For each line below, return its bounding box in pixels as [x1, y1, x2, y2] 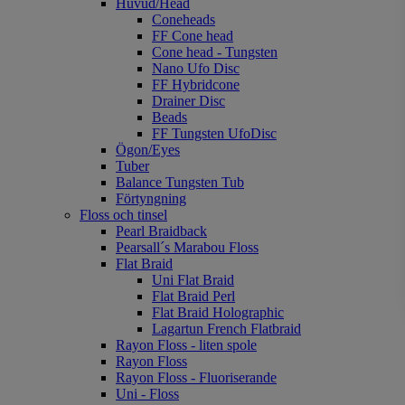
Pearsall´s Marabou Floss [116, 239, 259, 255]
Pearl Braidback [116, 222, 207, 239]
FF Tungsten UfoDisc [152, 125, 277, 141]
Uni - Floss [116, 385, 179, 401]
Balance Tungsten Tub [116, 174, 244, 190]
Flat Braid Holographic [152, 304, 284, 320]
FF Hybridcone [152, 76, 240, 92]
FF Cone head [152, 27, 233, 43]
